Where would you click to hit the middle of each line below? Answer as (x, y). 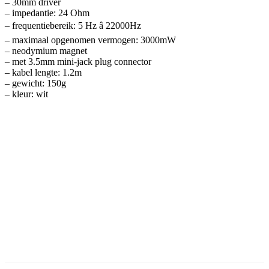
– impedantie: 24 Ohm (47, 13)
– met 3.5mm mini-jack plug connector (78, 61)
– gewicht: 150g (35, 83)
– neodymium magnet (46, 50)
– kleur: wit (26, 94)
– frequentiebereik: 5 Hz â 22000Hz (73, 25)
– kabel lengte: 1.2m (43, 72)
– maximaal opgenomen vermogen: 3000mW (90, 40)
